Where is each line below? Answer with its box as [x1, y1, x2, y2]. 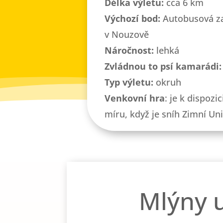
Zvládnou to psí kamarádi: [104, 60, 222, 72]
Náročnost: [104, 44, 154, 56]
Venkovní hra [104, 92, 165, 104]
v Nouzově [104, 28, 149, 40]
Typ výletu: [104, 76, 153, 88]
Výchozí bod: [104, 12, 160, 24]
